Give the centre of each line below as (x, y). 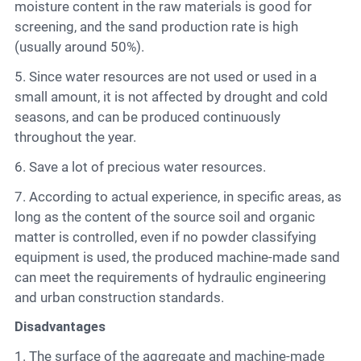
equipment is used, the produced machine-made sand (177, 257)
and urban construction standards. (119, 297)
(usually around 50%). (79, 46)
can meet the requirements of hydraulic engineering (170, 277)
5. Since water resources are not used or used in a (20, 76)
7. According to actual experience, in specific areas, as (20, 196)
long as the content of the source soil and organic (164, 216)
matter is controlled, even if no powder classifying (165, 237)
